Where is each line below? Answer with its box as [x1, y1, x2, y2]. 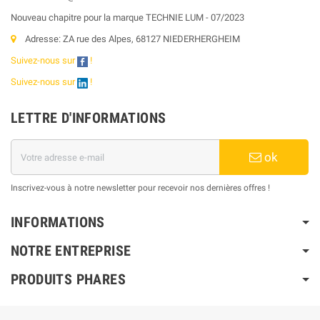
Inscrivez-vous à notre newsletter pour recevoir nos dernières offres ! [11, 183, 270, 194]
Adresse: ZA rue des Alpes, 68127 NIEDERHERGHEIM [25, 34, 240, 45]
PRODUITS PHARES [11, 271, 126, 289]
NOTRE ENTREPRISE [11, 242, 131, 260]
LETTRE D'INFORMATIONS [11, 109, 166, 127]
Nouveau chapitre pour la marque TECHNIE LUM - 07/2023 [11, 12, 244, 24]
